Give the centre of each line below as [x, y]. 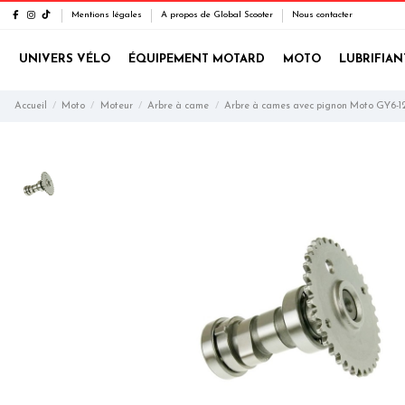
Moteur [116, 106]
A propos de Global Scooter [218, 15]
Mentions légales [108, 15]
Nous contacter [322, 15]
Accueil [30, 106]
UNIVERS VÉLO [64, 60]
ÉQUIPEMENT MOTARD [196, 60]
